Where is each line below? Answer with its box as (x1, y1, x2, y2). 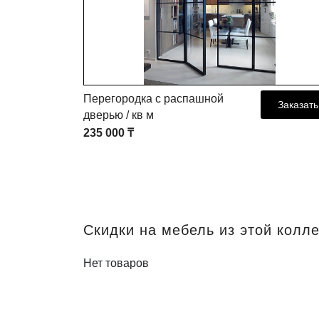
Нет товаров (83, 257, 149, 270)
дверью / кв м (83, 109, 154, 122)
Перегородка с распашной (83, 93, 224, 105)
